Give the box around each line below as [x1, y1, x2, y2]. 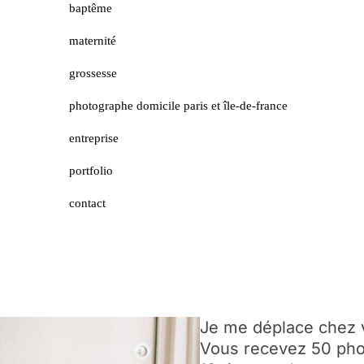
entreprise [68, 131, 119, 145]
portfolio [68, 163, 113, 177]
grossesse [68, 66, 117, 80]
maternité [68, 33, 116, 47]
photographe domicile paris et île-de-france [68, 98, 288, 112]
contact [68, 196, 106, 210]
